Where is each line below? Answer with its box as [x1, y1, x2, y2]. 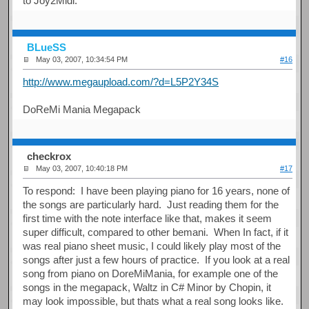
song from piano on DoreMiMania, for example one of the [23, 267, 279, 279]
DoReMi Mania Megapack [23, 103, 141, 115]
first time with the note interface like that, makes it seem [23, 212, 272, 224]
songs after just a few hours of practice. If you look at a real [23, 253, 290, 266]
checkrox [27, 150, 72, 163]
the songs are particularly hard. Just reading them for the [23, 198, 279, 210]
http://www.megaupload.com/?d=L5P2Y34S [23, 75, 219, 88]
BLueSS [27, 41, 67, 54]
